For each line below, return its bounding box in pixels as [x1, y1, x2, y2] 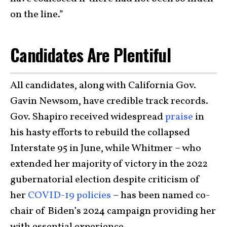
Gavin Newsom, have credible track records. [10, 94, 208, 109]
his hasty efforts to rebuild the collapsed [10, 126, 190, 140]
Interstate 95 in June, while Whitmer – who [10, 141, 201, 156]
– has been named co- [111, 188, 210, 203]
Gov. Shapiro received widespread [10, 110, 163, 125]
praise [163, 110, 193, 125]
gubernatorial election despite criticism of [10, 173, 200, 187]
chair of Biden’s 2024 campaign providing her [10, 204, 216, 219]
